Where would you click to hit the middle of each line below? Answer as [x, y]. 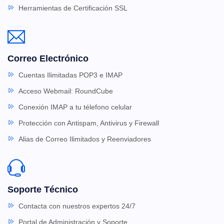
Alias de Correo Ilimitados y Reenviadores [85, 139]
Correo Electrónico [48, 58]
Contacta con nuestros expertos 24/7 [77, 206]
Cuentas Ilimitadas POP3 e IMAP [70, 75]
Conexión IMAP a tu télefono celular [75, 107]
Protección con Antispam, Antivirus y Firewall [89, 123]
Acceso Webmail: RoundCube [66, 91]
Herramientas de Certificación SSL [73, 8]
